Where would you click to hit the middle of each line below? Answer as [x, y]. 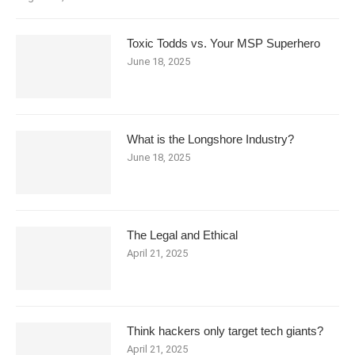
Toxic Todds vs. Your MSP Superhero [223, 43]
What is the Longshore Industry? [210, 139]
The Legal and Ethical [182, 235]
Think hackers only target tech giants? [225, 330]
